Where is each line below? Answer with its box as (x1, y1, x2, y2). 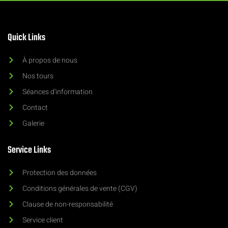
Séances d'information (22, 86, 93, 97)
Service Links (8, 142, 51, 158)
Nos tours (22, 70, 53, 81)
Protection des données (22, 167, 97, 178)
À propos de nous (22, 54, 77, 66)
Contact (22, 102, 48, 113)
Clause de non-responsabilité (22, 198, 113, 210)
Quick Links (8, 30, 45, 45)
